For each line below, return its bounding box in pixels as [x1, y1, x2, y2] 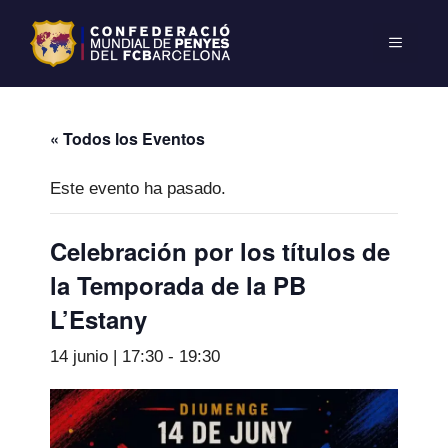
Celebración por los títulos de [50, 233, 390, 268]
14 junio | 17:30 [50, 346, 163, 366]
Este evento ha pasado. [50, 178, 226, 198]
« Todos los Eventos [50, 126, 205, 150]
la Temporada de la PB [50, 267, 306, 302]
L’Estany [50, 301, 147, 336]
